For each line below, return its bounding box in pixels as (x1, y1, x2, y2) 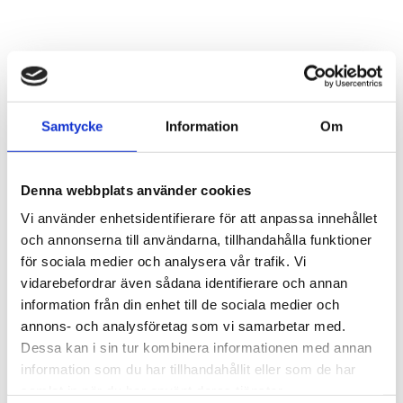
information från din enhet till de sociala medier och (21, 296, 340, 312)
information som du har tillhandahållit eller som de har (21, 361, 356, 377)
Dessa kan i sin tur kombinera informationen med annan (21, 339, 372, 355)
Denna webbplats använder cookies (21, 182, 251, 198)
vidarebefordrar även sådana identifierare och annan (21, 274, 348, 291)
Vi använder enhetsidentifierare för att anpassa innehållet (21, 210, 377, 226)
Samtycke (41, 118, 103, 134)
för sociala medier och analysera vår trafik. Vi (21, 253, 307, 269)
